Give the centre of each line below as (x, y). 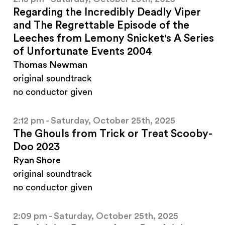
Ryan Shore (37, 160)
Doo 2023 (36, 147)
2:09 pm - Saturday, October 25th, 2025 (96, 216)
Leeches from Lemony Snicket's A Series (114, 39)
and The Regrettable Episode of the (101, 26)
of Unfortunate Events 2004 (83, 52)
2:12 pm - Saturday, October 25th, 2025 (94, 121)
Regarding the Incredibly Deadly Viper (107, 13)
